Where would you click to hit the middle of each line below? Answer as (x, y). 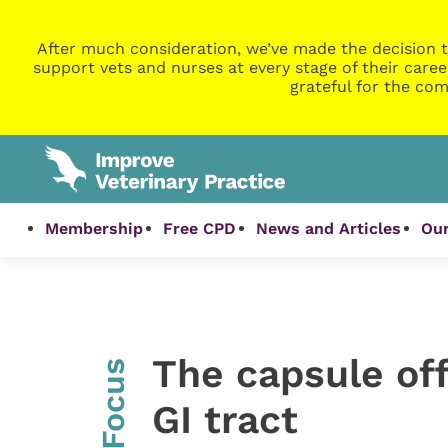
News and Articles (329, 229)
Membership (94, 229)
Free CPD (200, 229)
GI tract (224, 419)
